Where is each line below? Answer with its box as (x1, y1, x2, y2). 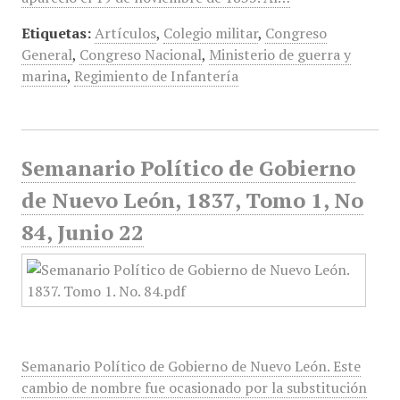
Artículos (94, 23, 156, 43)
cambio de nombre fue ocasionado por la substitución (21, 378, 367, 397)
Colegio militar (162, 23, 258, 43)
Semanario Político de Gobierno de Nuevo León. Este (21, 356, 361, 376)
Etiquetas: (21, 23, 91, 43)
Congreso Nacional (79, 45, 202, 64)
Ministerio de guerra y (208, 45, 351, 64)
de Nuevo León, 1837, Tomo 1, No (21, 186, 363, 214)
